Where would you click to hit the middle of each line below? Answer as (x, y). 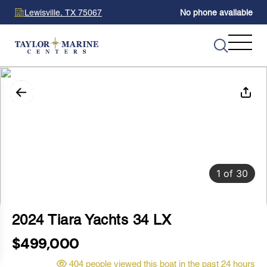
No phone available (216, 13)
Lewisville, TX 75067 (63, 12)
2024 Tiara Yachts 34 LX (92, 220)
